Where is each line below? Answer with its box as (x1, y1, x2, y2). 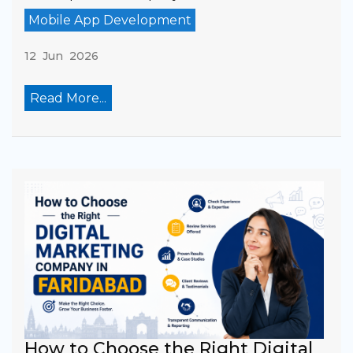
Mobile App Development (28, 12, 191, 28)
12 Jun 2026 (24, 48, 98, 63)
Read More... (30, 90, 106, 106)
